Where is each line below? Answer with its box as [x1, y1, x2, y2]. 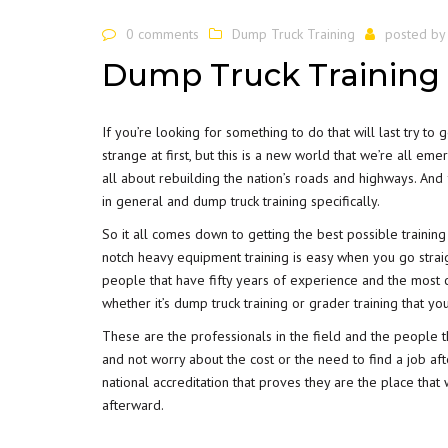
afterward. [102, 395, 164, 414]
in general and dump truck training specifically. [102, 191, 380, 210]
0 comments [126, 25, 199, 43]
